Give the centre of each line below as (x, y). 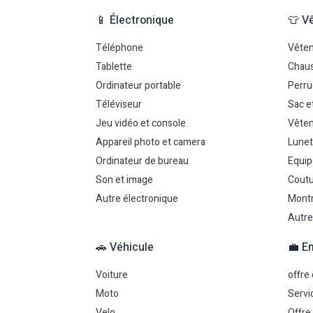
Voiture (112, 275)
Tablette (114, 67)
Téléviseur (119, 104)
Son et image (124, 180)
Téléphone (119, 48)
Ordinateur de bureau (142, 161)
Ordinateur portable (138, 86)
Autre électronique (137, 199)
